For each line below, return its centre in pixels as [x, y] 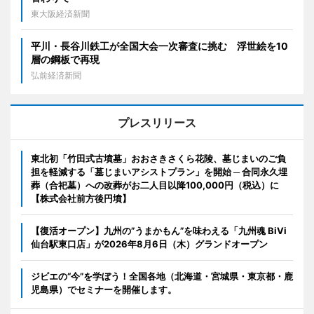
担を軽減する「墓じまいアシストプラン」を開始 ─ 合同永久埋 [159, 171]
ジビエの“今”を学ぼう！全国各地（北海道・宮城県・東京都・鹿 [162, 276]
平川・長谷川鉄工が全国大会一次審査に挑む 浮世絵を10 [159, 46]
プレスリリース [157, 122]
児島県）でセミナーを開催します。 [104, 289]
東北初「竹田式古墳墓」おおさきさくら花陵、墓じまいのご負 [158, 158]
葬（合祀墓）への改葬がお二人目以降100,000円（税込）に [155, 185]
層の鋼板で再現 [65, 59]
